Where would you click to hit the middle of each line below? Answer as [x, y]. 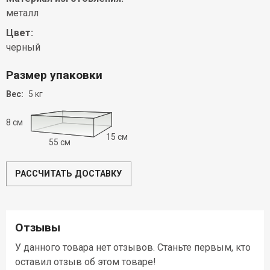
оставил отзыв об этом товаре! [86, 262]
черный [23, 47]
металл [22, 13]
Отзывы [38, 227]
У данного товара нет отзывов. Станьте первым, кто [133, 247]
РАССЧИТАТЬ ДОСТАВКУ [69, 174]
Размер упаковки [54, 75]
